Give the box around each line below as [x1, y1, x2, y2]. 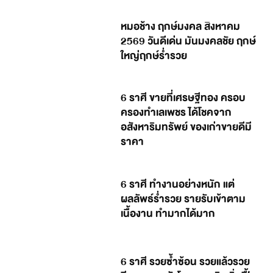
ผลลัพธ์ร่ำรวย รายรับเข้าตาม [121, 190, 246, 208]
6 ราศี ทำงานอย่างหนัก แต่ [121, 175, 235, 193]
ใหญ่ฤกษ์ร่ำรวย [121, 46, 188, 65]
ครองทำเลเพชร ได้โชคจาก [121, 104, 232, 122]
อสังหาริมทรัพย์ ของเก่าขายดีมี [121, 118, 252, 136]
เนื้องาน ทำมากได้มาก [121, 204, 216, 222]
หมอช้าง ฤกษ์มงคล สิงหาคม [121, 17, 241, 35]
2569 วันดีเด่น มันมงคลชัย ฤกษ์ [121, 32, 257, 50]
